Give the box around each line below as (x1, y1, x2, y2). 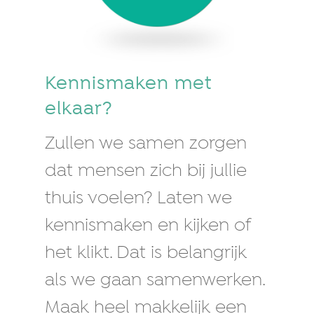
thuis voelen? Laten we (45, 187, 232, 211)
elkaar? (45, 97, 113, 122)
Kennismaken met (45, 72, 212, 97)
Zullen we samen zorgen (45, 132, 247, 156)
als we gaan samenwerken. (45, 269, 264, 293)
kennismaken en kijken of (45, 214, 250, 238)
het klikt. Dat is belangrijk (45, 242, 247, 266)
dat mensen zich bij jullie (45, 160, 247, 184)
